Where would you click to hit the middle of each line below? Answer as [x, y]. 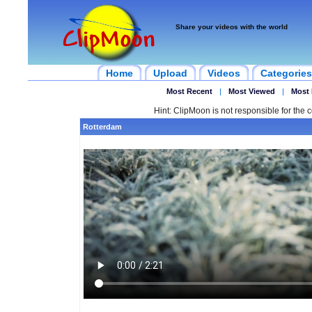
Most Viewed [251, 91]
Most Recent [189, 91]
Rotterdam [102, 127]
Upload [170, 73]
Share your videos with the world [232, 27]
